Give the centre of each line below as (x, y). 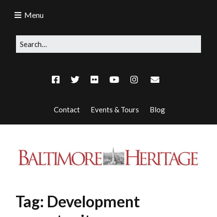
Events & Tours (114, 109)
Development (93, 201)
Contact (66, 109)
